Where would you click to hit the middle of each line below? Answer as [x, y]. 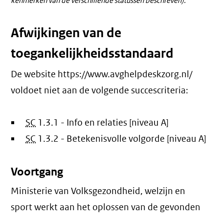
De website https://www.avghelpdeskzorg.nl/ [102, 74]
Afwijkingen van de [66, 33]
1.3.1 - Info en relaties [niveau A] [103, 123]
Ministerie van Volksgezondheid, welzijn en [98, 191]
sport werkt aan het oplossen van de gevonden [106, 207]
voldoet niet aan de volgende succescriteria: [100, 90]
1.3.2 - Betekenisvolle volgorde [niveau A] [122, 139]
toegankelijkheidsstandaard [92, 54]
